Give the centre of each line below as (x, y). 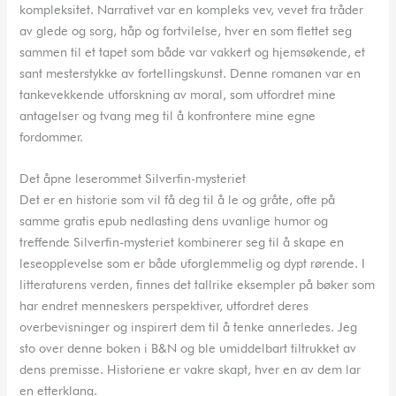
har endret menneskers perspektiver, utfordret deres (164, 305)
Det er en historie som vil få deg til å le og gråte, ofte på (178, 199)
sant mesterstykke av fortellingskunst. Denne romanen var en (190, 72)
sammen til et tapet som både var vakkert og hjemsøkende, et (193, 51)
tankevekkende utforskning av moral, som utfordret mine (178, 94)
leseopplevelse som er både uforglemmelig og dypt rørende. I (193, 263)
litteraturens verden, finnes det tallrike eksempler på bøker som (198, 284)
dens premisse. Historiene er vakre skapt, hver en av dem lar (190, 369)
